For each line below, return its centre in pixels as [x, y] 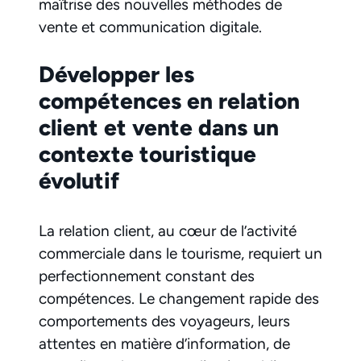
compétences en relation [169, 101]
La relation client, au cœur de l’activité [168, 231]
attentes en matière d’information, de [164, 344]
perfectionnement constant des [147, 276]
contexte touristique [147, 154]
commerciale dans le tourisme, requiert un [180, 254]
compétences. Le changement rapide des [179, 299]
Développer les [116, 75]
